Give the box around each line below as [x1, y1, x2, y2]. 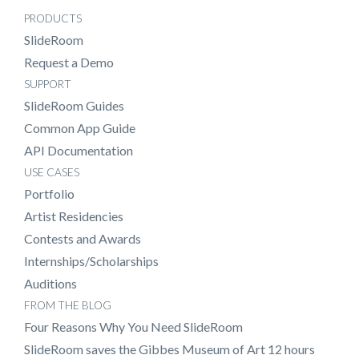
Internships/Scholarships [24, 252, 159, 268]
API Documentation [24, 142, 133, 158]
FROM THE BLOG [24, 298, 111, 312]
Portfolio [24, 185, 75, 201]
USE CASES [24, 165, 79, 179]
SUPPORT [24, 77, 71, 91]
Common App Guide [24, 119, 135, 135]
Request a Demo [24, 54, 114, 70]
